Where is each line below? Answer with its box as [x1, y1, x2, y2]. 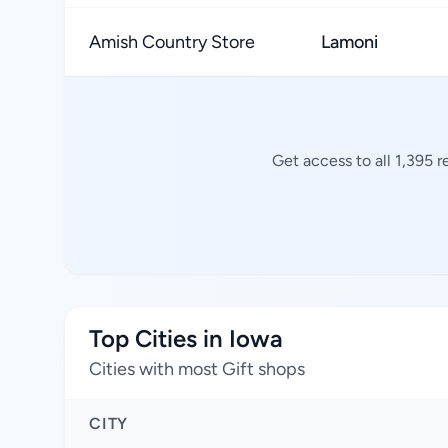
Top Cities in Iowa [89, 324, 283, 353]
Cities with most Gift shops [89, 358, 305, 380]
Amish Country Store [89, 31, 255, 53]
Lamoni [321, 31, 378, 53]
